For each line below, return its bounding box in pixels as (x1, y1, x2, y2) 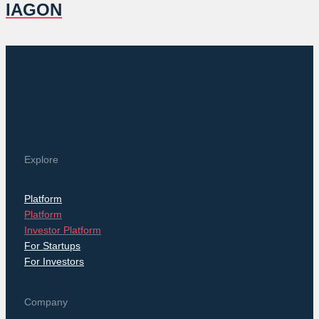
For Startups (24, 239, 80, 251)
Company (24, 296, 68, 308)
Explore (24, 154, 58, 166)
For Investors (24, 255, 84, 267)
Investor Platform (24, 224, 101, 236)
